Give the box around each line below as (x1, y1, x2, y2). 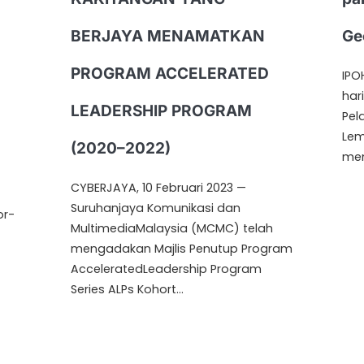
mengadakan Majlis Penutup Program (71, 240, 293, 258)
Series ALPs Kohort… (71, 281, 184, 298)
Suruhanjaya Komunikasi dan (71, 200, 241, 217)
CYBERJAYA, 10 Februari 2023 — (71, 180, 247, 197)
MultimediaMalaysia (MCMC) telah (71, 220, 274, 237)
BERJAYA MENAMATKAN (71, 27, 266, 46)
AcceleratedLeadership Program (71, 261, 262, 278)
